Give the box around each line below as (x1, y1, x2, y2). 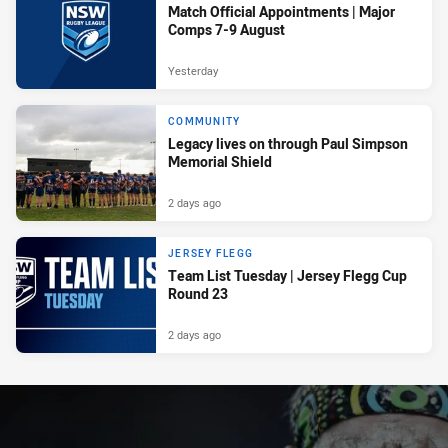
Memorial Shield (168, 151, 272, 171)
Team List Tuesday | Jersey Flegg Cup (168, 265, 407, 285)
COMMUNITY (168, 114, 241, 128)
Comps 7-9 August (168, 19, 285, 39)
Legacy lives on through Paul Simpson (168, 133, 408, 153)
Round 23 (168, 283, 228, 303)
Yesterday (168, 62, 218, 78)
